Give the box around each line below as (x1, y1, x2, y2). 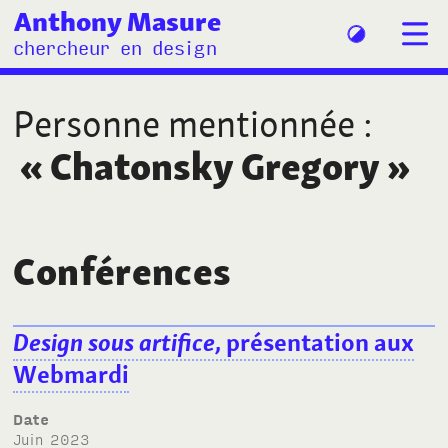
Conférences (13, 247, 232, 297)
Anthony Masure (13, 2, 221, 39)
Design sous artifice (13, 326, 216, 360)
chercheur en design (13, 34, 218, 60)
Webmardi (13, 358, 130, 392)
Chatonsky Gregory (50, 142, 381, 192)
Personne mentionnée (13, 99, 356, 149)
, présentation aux (215, 326, 415, 360)
